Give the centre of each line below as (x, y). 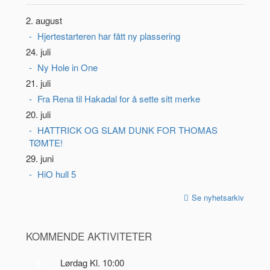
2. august (44, 20)
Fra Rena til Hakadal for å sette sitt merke (118, 98)
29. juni (39, 158)
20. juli (38, 114)
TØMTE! (46, 142)
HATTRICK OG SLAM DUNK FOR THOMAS (127, 130)
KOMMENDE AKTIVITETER (89, 236)
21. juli (38, 83)
